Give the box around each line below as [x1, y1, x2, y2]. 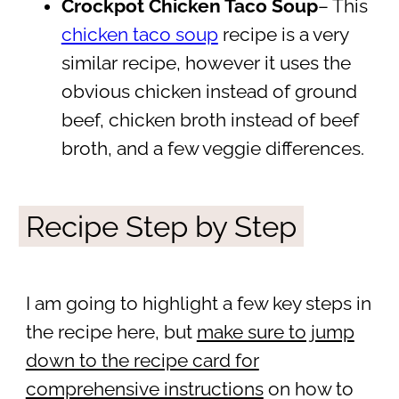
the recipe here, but [25, 321, 197, 343]
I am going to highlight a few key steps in [25, 292, 371, 314]
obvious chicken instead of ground [61, 80, 357, 102]
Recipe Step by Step [25, 208, 297, 244]
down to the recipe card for [25, 349, 259, 371]
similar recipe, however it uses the [61, 52, 351, 74]
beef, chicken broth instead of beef [61, 109, 359, 131]
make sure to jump [196, 321, 354, 343]
